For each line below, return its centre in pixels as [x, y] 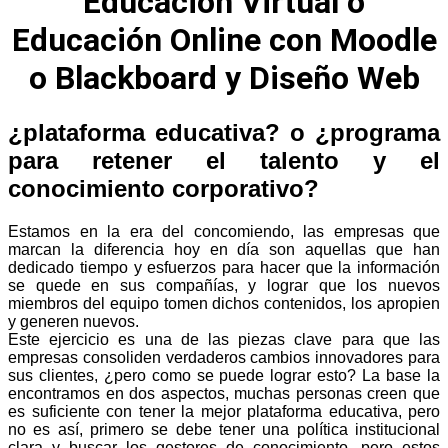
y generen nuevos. [73, 321]
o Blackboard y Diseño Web [224, 78]
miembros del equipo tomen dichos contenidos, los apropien [224, 303]
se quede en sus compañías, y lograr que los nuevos [224, 285]
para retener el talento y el [224, 160]
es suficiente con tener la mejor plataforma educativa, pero [224, 411]
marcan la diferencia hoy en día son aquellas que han [224, 249]
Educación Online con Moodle [224, 40]
